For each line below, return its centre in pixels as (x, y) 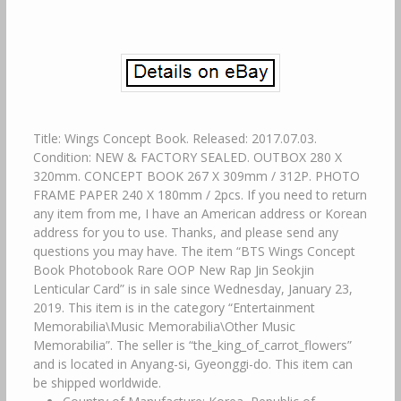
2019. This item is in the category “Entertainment (174, 307)
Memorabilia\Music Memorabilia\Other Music (164, 326)
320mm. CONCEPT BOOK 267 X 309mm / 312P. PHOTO (196, 176)
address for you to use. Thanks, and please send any (185, 232)
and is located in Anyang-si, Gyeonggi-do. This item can (192, 364)
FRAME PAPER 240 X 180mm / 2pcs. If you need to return (200, 195)
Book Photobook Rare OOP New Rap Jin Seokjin (173, 270)
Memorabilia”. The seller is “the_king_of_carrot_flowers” (192, 345)
